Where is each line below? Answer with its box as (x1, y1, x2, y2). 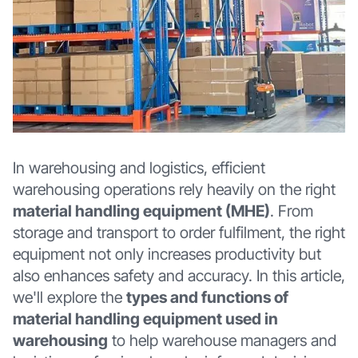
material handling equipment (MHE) (12, 201, 270, 221)
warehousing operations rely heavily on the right (12, 180, 336, 200)
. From (269, 201, 313, 221)
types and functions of (125, 288, 288, 308)
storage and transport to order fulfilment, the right (12, 223, 345, 243)
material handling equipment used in (12, 309, 278, 329)
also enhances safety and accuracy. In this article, (12, 266, 345, 286)
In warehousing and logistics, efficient (12, 158, 265, 178)
